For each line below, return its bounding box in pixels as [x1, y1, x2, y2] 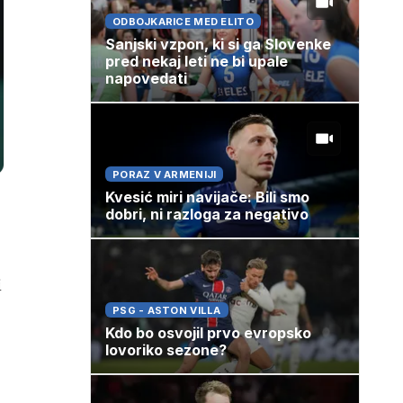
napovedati [105, 69, 187, 88]
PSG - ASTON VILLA [112, 304, 221, 318]
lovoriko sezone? [105, 341, 227, 360]
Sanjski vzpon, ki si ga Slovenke [105, 35, 331, 54]
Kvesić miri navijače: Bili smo [105, 188, 309, 207]
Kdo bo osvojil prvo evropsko [105, 324, 311, 343]
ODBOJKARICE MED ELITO [112, 15, 254, 29]
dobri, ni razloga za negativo [105, 205, 309, 224]
